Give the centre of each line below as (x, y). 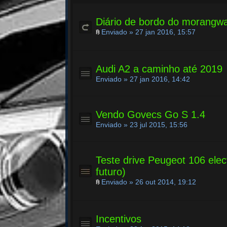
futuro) (111, 172)
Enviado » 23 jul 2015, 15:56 (142, 125)
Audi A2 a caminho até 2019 (159, 69)
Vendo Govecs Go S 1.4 (151, 115)
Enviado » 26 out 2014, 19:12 (148, 182)
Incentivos (119, 219)
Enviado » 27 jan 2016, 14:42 (143, 79)
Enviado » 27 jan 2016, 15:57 (148, 32)
